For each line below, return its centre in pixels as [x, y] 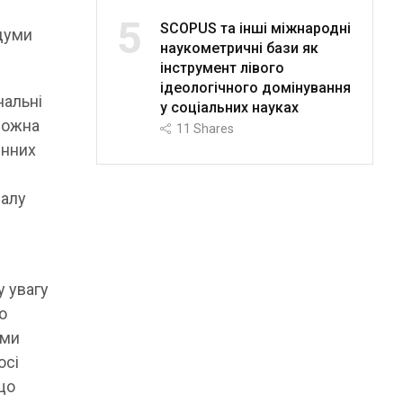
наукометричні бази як [239, 48]
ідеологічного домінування [255, 87]
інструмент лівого [222, 67]
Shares [213, 128]
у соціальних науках [229, 107]
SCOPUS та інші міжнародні [255, 28]
